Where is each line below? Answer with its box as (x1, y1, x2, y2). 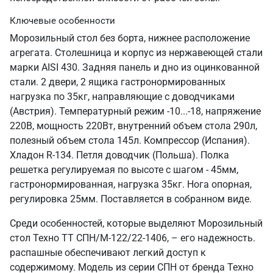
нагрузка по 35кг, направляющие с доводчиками (10, 91, 235, 102)
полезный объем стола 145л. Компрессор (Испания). (10, 135, 250, 146)
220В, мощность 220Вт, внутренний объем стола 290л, (10, 120, 257, 132)
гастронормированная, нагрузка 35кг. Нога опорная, (10, 179, 252, 190)
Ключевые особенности (10, 15, 115, 26)
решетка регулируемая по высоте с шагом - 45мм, (10, 164, 238, 175)
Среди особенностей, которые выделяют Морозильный (10, 218, 263, 229)
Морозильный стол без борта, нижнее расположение (10, 32, 250, 44)
